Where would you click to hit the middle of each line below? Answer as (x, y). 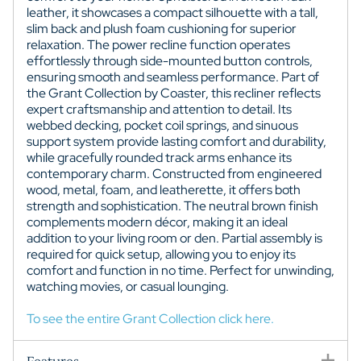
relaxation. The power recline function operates (158, 44)
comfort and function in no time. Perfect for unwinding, (180, 270)
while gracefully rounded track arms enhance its (159, 157)
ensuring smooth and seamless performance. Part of (173, 77)
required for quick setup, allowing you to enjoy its (161, 254)
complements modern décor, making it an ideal (157, 222)
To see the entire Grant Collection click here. (150, 318)
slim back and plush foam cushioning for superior (162, 28)
